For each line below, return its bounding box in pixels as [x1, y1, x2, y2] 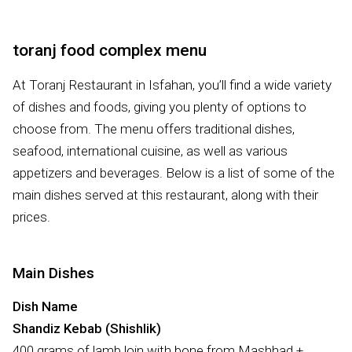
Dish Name [13, 298, 78, 314]
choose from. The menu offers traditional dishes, [13, 120, 295, 137]
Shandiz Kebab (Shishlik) [13, 320, 161, 336]
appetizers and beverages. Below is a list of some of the [13, 164, 335, 181]
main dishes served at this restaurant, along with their [13, 186, 318, 203]
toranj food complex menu [13, 40, 207, 60]
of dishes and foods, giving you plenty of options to [13, 98, 306, 115]
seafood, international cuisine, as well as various [13, 142, 288, 159]
